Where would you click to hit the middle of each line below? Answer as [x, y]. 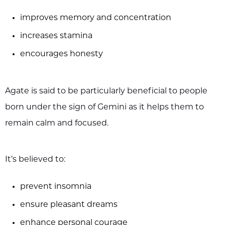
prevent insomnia [56, 187]
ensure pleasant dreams [69, 205]
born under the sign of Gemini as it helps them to [104, 107]
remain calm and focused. [57, 123]
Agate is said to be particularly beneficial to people [106, 91]
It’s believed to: [35, 159]
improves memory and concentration [96, 18]
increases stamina [56, 36]
